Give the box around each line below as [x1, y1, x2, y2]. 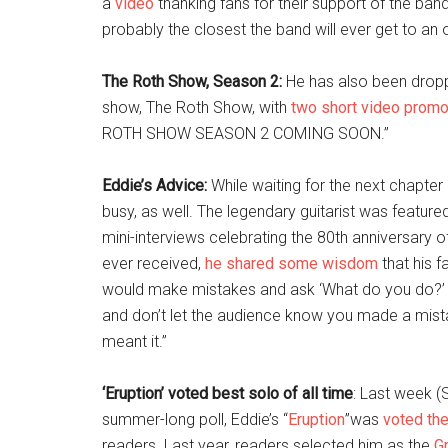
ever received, [102, 254, 205, 273]
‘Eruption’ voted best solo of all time [102, 384, 353, 403]
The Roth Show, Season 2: [102, 72, 282, 91]
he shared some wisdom [205, 254, 378, 273]
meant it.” [102, 332, 167, 351]
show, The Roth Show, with [102, 98, 291, 117]
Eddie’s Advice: [102, 176, 207, 195]
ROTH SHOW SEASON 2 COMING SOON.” [102, 124, 389, 143]
